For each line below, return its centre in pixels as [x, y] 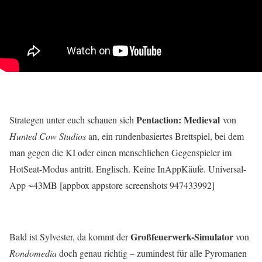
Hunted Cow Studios [48, 136]
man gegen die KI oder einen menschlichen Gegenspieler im [120, 153]
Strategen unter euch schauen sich [73, 120]
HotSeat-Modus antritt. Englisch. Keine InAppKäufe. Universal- [128, 169]
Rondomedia [33, 253]
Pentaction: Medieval [178, 120]
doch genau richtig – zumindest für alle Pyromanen [152, 253]
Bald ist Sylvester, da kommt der [70, 237]
